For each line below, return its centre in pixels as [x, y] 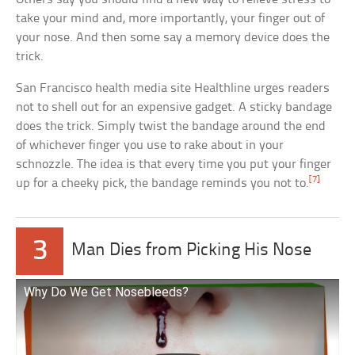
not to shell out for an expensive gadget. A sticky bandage [174, 108]
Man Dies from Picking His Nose [192, 251]
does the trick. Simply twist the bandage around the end [171, 127]
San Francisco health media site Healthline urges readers [173, 89]
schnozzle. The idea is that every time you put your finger [174, 165]
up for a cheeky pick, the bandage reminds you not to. [163, 184]
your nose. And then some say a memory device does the [173, 38]
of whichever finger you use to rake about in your [150, 146]
